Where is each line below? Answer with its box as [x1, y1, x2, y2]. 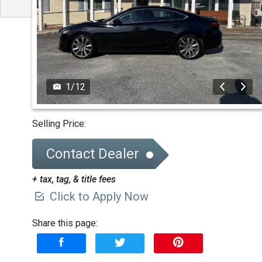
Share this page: [32, 218, 98, 229]
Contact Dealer [46, 146, 139, 163]
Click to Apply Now [47, 189, 149, 204]
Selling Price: [32, 118, 86, 130]
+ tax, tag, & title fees [32, 174, 116, 185]
